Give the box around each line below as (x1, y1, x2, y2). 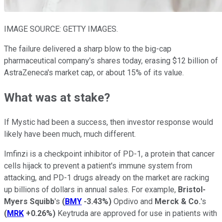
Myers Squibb (4, 196, 55, 206)
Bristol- (178, 184, 206, 194)
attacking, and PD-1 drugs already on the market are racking (4, 172, 209, 182)
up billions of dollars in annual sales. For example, (4, 184, 178, 194)
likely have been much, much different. (4, 129, 136, 139)
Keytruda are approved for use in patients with (55, 208, 217, 218)
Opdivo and (111, 196, 155, 206)
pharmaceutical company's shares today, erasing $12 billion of (4, 55, 218, 65)
